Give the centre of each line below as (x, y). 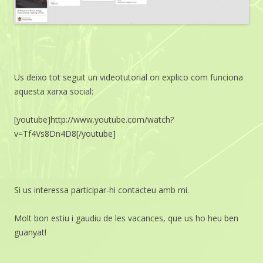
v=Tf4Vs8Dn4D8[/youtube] (65, 133)
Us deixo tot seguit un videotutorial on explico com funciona (129, 77)
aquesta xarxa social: (54, 91)
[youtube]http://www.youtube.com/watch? (94, 119)
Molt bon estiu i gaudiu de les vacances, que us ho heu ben (126, 218)
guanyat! (30, 232)
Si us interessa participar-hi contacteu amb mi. (102, 190)
